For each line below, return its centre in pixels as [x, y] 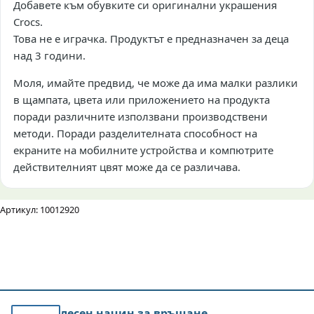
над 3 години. [49, 55]
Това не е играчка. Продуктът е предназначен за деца [151, 38]
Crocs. [28, 21]
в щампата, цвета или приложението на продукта [142, 99]
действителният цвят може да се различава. [127, 166]
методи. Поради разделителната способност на [135, 133]
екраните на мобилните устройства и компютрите [143, 150]
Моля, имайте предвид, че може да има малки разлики [156, 82]
